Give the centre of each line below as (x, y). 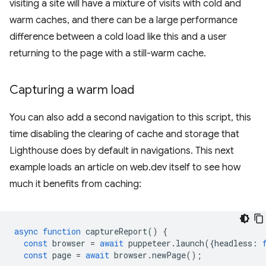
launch (190, 243)
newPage (169, 255)
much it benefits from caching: (75, 184)
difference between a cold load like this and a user (118, 37)
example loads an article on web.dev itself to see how (125, 168)
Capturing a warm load (72, 90)
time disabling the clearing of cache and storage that (124, 134)
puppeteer (150, 243)
